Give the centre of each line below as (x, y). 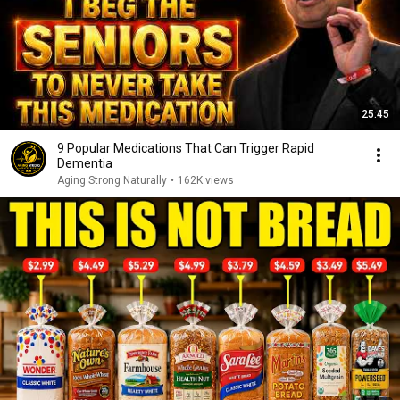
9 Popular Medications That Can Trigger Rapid (186, 148)
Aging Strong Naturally (112, 180)
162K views (206, 180)
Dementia (85, 163)
